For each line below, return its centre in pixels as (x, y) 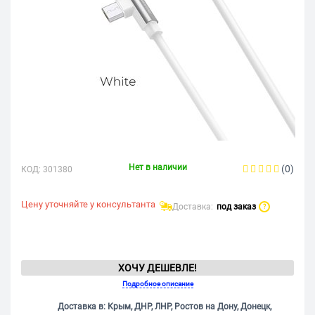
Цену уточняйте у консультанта (88, 205)
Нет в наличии (157, 168)
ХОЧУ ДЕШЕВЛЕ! (157, 268)
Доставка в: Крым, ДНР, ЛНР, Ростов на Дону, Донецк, (165, 307)
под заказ (236, 207)
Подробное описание (157, 284)
